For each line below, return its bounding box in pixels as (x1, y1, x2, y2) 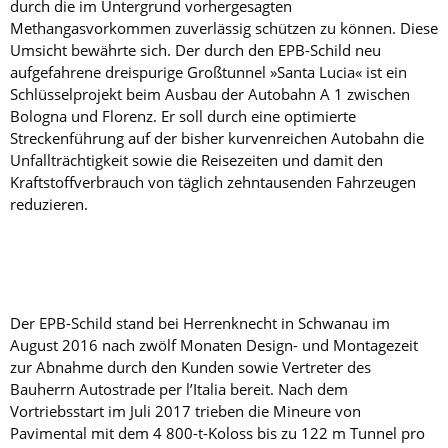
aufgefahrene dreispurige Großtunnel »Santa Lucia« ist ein (10, 61, 407, 82)
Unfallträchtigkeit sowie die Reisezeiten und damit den (10, 149, 383, 170)
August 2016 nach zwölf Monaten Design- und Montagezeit (10, 334, 418, 355)
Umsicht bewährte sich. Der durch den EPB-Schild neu (10, 39, 381, 60)
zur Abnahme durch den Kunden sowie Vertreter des (10, 356, 371, 377)
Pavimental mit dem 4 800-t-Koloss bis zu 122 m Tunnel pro (10, 422, 425, 443)
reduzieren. (10, 193, 88, 214)
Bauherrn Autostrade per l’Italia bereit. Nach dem (10, 378, 348, 399)
